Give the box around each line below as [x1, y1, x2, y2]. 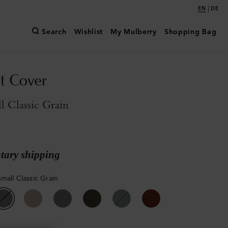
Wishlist [74, 27, 103, 37]
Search [42, 27, 67, 37]
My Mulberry [110, 27, 157, 37]
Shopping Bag [164, 27, 217, 37]
